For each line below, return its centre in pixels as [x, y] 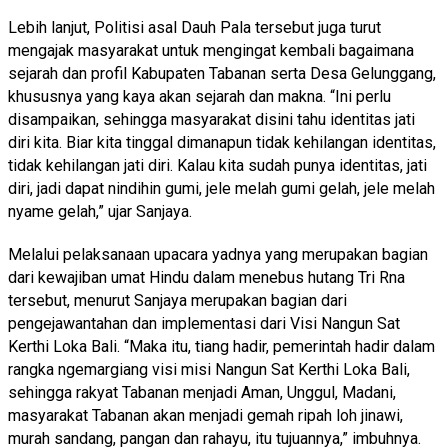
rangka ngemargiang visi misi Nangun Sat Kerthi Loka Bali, [209, 369]
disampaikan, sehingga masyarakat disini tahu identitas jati [211, 119]
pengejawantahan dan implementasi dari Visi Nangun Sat [204, 323]
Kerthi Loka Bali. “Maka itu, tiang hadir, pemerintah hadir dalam [221, 346]
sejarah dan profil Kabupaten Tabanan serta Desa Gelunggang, [222, 73]
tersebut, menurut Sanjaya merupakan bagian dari [177, 300]
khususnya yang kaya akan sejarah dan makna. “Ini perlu [199, 96]
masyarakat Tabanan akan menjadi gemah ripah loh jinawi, [205, 415]
